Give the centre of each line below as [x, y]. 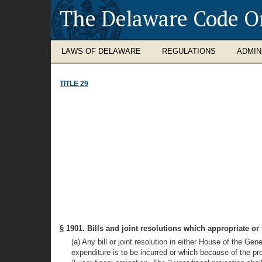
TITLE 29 [74, 84]
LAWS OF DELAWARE [101, 51]
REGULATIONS [189, 51]
